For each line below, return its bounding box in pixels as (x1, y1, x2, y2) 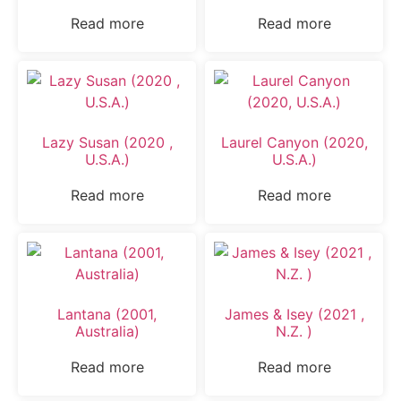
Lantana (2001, (57, 304, 157, 323)
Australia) (74, 321, 140, 340)
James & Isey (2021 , (224, 304, 364, 323)
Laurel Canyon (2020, (220, 132, 368, 151)
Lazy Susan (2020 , (41, 132, 173, 151)
